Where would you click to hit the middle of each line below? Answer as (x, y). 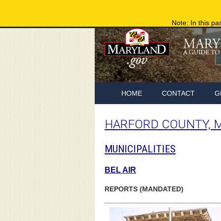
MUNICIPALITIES (140, 149)
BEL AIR (120, 170)
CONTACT (178, 93)
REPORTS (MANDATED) (144, 189)
